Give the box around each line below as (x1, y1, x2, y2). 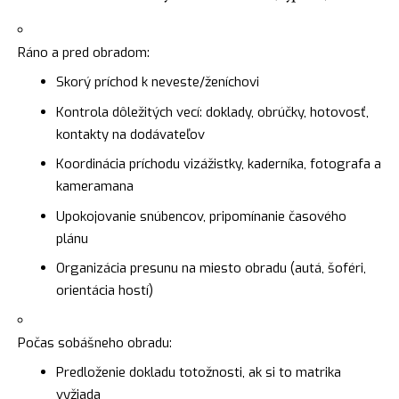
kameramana (55, 177, 134, 196)
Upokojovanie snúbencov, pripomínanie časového (55, 207, 346, 225)
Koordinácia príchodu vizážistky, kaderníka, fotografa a (55, 155, 381, 174)
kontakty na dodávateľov (55, 125, 205, 143)
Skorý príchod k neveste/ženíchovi (55, 73, 259, 92)
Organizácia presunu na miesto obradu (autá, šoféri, (55, 259, 366, 278)
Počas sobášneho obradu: (18, 333, 172, 352)
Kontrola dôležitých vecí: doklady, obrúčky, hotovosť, (55, 102, 369, 121)
